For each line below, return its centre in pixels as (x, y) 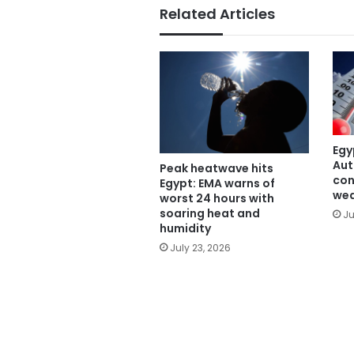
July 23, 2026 (200, 248)
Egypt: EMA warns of (217, 184)
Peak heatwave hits (217, 169)
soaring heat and (210, 214)
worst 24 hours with (217, 199)
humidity (185, 229)
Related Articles (217, 13)
